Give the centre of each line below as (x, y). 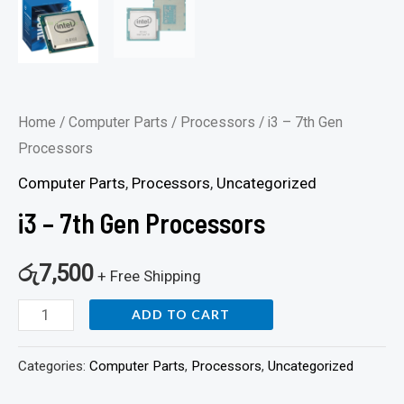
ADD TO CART (181, 314)
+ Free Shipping (149, 275)
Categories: (54, 367)
